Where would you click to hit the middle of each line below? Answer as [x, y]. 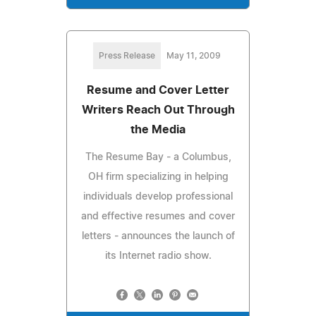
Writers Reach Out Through [158, 110]
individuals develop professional [158, 196]
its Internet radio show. [158, 256]
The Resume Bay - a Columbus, [158, 157]
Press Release [127, 55]
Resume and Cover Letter [158, 90]
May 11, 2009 [193, 55]
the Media [158, 129]
